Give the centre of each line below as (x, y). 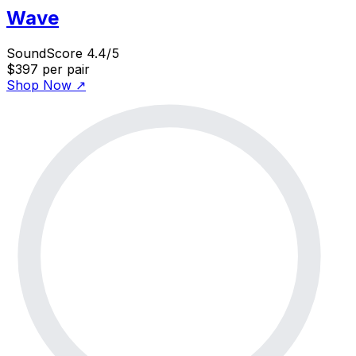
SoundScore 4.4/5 (63, 54)
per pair (66, 70)
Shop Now (39, 85)
